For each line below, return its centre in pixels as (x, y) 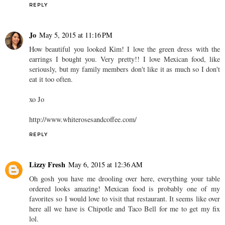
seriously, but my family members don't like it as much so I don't (125, 69)
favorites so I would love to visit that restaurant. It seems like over (125, 198)
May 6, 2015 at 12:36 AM (105, 164)
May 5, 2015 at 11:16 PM (76, 35)
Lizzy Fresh (47, 164)
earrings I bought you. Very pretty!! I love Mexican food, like (125, 59)
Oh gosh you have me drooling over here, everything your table (125, 178)
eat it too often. (51, 79)
